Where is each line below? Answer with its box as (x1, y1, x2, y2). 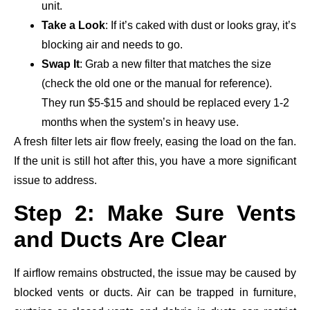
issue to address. (14, 174, 97, 186)
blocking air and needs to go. (42, 38, 183, 51)
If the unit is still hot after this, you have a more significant (14, 154, 296, 167)
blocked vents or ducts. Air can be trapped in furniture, (14, 286, 296, 298)
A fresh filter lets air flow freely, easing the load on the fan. (14, 135, 296, 147)
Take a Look (42, 19, 105, 31)
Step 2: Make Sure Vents (14, 200, 296, 226)
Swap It (42, 57, 80, 70)
